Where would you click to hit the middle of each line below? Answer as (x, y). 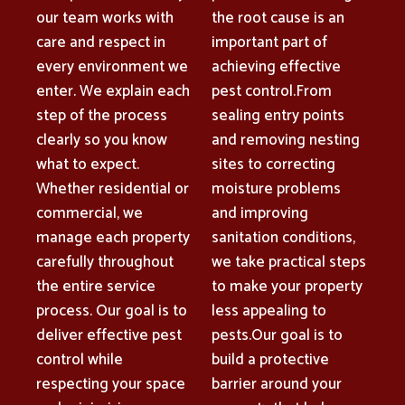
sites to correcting (273, 164)
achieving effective (276, 66)
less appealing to (269, 311)
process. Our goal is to (112, 311)
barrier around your (277, 384)
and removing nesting (286, 140)
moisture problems (276, 188)
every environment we (112, 66)
